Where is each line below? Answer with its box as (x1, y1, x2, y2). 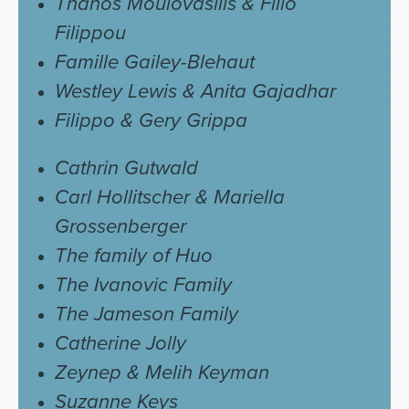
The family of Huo (55, 240, 213, 270)
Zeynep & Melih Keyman (55, 357, 269, 387)
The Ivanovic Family (55, 269, 232, 299)
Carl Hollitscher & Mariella (55, 182, 285, 212)
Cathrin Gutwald (55, 152, 198, 183)
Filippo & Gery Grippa (55, 105, 247, 135)
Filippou (55, 17, 126, 47)
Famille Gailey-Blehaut (55, 47, 255, 77)
